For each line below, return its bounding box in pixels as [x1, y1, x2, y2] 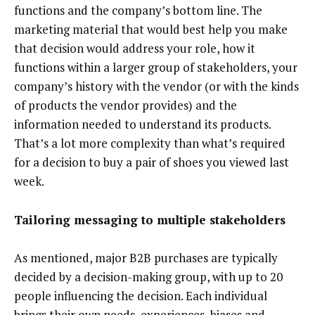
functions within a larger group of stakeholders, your [14, 59, 297, 76]
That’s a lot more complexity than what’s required [14, 135, 285, 152]
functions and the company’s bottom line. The [14, 2, 262, 19]
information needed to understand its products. [14, 116, 271, 133]
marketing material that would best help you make [14, 21, 288, 38]
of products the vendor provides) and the [14, 97, 237, 114]
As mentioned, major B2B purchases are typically [14, 250, 278, 266]
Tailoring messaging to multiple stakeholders [14, 211, 285, 228]
